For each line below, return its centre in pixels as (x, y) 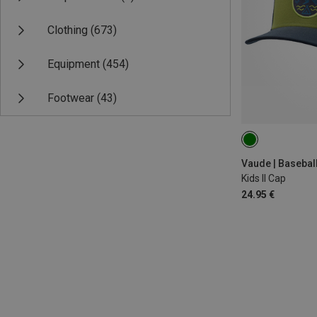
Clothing (68, 30)
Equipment (74, 64)
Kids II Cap (264, 179)
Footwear (71, 98)
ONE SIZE (270, 145)
